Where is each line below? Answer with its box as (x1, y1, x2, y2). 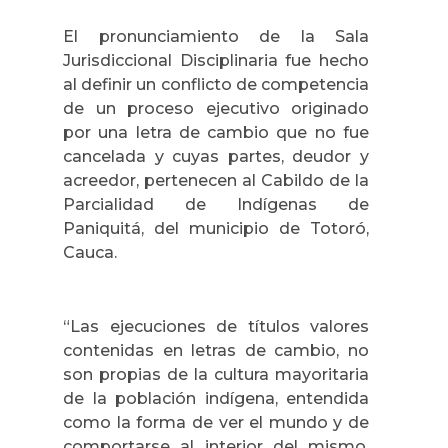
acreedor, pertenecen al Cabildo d (63, 170, 340, 190)
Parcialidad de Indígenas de (63, 194, 369, 214)
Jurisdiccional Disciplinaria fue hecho (63, 50, 369, 70)
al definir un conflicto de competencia (63, 74, 369, 94)
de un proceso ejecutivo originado (63, 98, 369, 118)
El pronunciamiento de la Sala (63, 26, 369, 46)
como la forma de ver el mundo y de (63, 413, 369, 433)
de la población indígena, (63, 389, 286, 409)
